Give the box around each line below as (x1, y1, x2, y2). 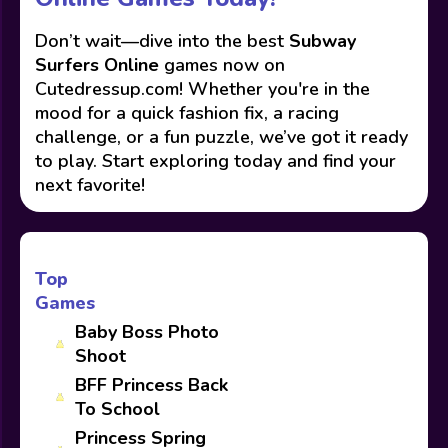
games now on (159, 53, 285, 77)
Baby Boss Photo (75, 320, 219, 344)
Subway (289, 29, 356, 53)
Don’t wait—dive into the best (35, 29, 289, 53)
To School (75, 397, 160, 421)
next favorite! (35, 173, 145, 197)
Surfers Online (35, 53, 159, 77)
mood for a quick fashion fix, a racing (35, 101, 339, 125)
